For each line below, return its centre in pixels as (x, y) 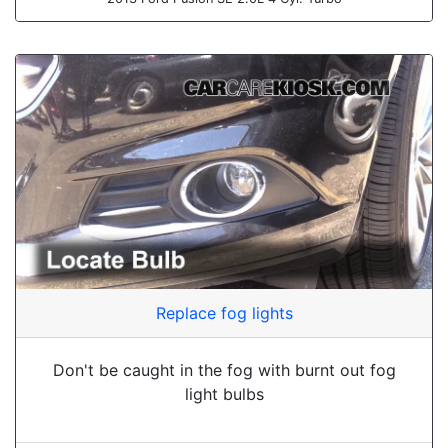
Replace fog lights (224, 312)
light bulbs (224, 393)
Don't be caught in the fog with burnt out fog (224, 369)
